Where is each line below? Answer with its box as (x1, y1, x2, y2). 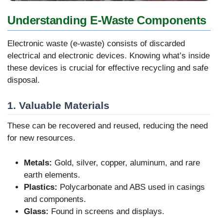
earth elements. (24, 170, 80, 180)
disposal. (7, 75, 40, 85)
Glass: (24, 206, 49, 216)
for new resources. (7, 133, 75, 143)
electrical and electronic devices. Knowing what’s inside (7, 51, 210, 61)
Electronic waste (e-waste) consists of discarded (7, 39, 185, 49)
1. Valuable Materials (7, 99, 109, 111)
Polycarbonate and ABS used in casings (57, 182, 205, 192)
